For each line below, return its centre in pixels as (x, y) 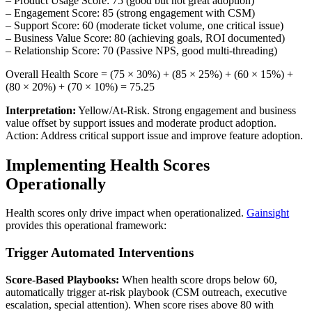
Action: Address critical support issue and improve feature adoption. (154, 135)
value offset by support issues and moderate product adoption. (141, 123)
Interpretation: (41, 110)
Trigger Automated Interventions (100, 253)
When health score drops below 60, (198, 279)
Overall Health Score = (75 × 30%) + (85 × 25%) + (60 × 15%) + (149, 74)
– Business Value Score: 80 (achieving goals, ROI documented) (145, 38)
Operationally (56, 184)
